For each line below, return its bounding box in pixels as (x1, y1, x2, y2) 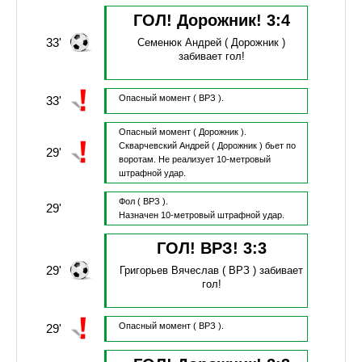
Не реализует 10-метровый (158, 154, 271, 165)
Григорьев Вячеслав (120, 264, 220, 277)
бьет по (264, 141, 296, 151)
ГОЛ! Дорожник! (133, 11, 267, 30)
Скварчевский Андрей (118, 141, 209, 151)
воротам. (118, 154, 158, 165)
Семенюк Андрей (137, 36, 222, 49)
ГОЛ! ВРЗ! (156, 239, 243, 258)
